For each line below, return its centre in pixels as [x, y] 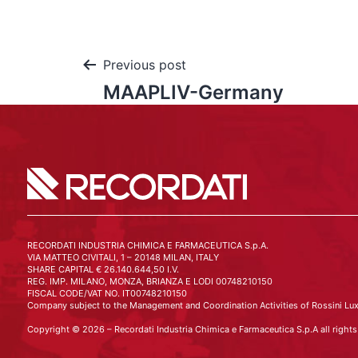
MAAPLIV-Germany [193, 92]
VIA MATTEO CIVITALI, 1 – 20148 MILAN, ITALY [123, 257]
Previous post [145, 65]
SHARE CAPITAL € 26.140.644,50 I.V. [103, 269]
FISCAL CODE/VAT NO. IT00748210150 [107, 293]
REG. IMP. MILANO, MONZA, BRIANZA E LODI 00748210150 [149, 281]
